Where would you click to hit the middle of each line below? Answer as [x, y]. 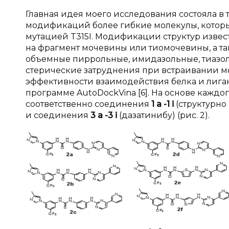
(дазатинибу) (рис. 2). [164, 115]
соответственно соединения [88, 104]
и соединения [58, 115]
